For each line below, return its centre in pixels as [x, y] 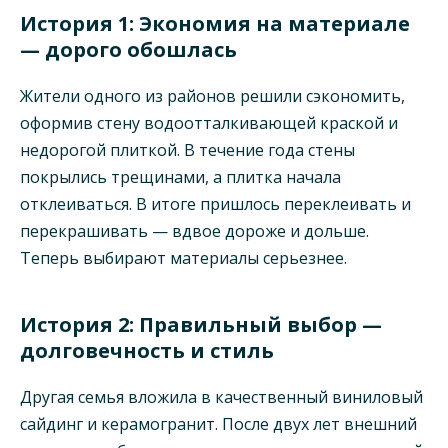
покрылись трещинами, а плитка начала [180, 177]
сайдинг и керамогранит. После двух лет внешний [218, 424]
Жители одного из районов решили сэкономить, [212, 96]
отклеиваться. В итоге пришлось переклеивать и [215, 204]
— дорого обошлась [128, 50]
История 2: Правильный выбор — [201, 325]
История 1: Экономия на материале [215, 24]
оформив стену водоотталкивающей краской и [209, 123]
